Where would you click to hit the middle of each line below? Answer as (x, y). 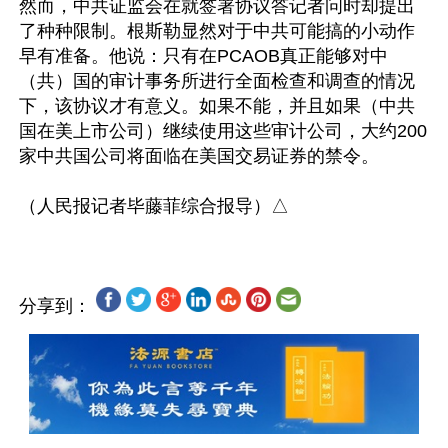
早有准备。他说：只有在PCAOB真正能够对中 (203, 56)
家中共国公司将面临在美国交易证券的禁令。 (199, 156)
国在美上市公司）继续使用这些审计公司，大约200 (223, 131)
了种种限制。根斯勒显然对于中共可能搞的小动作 (217, 31)
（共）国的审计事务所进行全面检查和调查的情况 (217, 81)
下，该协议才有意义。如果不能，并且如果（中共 (217, 106)
